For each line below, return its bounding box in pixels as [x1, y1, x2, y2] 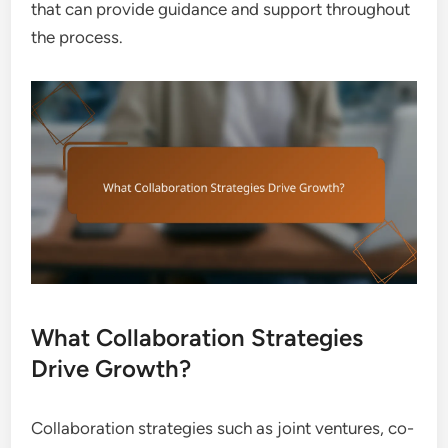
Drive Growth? [31, 353, 192, 383]
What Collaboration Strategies [31, 322, 364, 352]
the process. [31, 27, 124, 48]
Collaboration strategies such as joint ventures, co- [31, 417, 415, 438]
